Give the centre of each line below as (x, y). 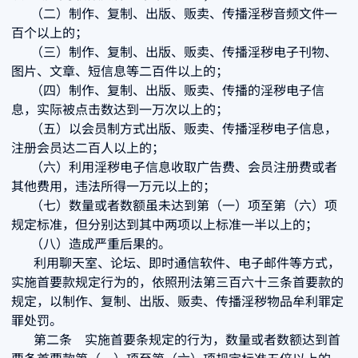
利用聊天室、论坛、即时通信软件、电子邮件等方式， (176, 262)
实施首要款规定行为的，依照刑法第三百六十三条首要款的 (177, 281)
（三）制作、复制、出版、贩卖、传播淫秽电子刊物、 (174, 51)
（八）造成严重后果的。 (91, 243)
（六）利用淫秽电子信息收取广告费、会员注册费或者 (174, 166)
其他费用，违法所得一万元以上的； (113, 185)
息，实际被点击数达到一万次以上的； (120, 109)
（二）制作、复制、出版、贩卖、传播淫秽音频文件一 (174, 13)
